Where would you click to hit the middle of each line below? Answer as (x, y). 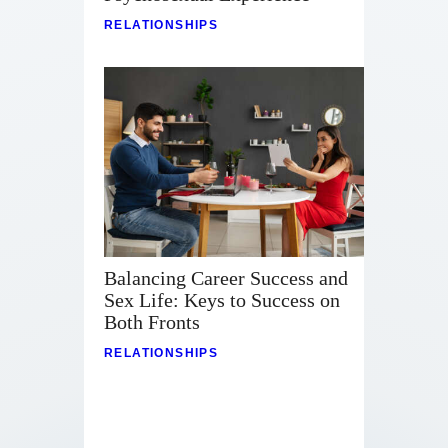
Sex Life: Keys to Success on (222, 300)
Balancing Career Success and (226, 278)
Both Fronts (152, 322)
